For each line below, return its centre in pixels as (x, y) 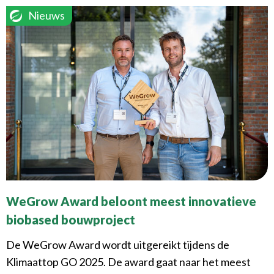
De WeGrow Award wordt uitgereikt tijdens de (118, 245)
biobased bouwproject (71, 220)
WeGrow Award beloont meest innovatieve (131, 202)
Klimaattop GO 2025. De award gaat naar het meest (128, 262)
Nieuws (46, 15)
